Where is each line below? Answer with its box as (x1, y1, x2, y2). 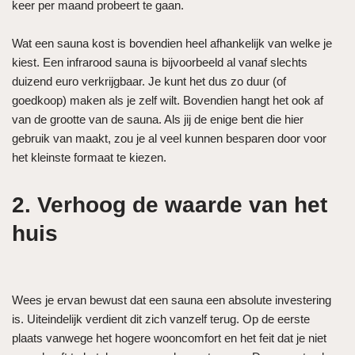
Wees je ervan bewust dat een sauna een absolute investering (12, 292, 331, 307)
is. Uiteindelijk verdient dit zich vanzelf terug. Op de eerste (12, 311, 310, 326)
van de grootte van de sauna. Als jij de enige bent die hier (12, 112, 303, 126)
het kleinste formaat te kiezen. (12, 150, 170, 164)
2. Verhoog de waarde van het (12, 192, 327, 217)
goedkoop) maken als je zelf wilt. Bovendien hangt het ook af (12, 93, 323, 107)
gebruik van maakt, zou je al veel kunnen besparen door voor (12, 131, 326, 145)
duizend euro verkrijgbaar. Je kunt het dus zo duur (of (12, 74, 286, 88)
